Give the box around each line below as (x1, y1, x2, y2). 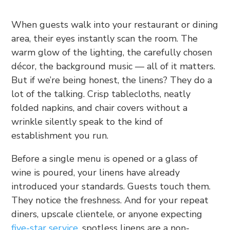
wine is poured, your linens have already (11, 166, 180, 179)
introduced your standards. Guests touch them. (11, 180, 211, 193)
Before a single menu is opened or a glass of (11, 152, 198, 165)
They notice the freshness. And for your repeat (11, 194, 209, 206)
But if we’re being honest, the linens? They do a (11, 73, 213, 86)
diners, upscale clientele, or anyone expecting (11, 207, 203, 220)
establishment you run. (11, 129, 109, 142)
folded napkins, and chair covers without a (11, 101, 188, 114)
